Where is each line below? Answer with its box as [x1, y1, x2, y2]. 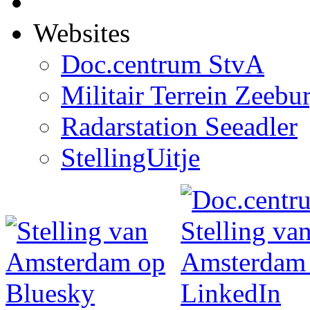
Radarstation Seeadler [61, 111, 298, 141]
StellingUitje [61, 142, 200, 172]
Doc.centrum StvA [61, 48, 264, 79]
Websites [33, 17, 130, 48]
